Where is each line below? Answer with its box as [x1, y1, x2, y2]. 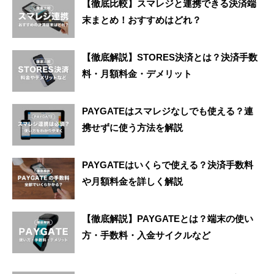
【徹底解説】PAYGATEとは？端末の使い [82, 213, 253, 224]
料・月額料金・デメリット [82, 68, 192, 79]
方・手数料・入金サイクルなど [82, 229, 210, 240]
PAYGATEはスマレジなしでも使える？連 [82, 105, 253, 116]
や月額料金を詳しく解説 [82, 176, 183, 187]
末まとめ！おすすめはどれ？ [82, 14, 201, 25]
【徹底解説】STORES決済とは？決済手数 [82, 51, 257, 62]
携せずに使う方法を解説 [82, 122, 183, 133]
